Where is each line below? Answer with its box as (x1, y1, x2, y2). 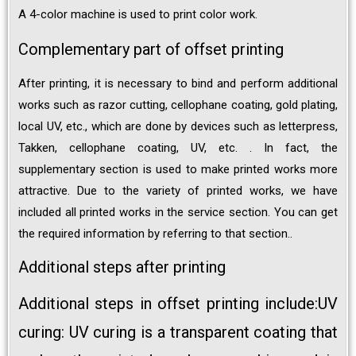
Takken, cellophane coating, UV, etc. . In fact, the (18, 140, 338, 155)
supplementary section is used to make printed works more (18, 161, 338, 176)
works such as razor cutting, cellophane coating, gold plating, (18, 97, 338, 112)
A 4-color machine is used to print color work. (18, 6, 257, 21)
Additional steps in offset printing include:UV (18, 293, 338, 313)
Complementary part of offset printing (18, 39, 284, 59)
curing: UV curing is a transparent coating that (18, 322, 338, 342)
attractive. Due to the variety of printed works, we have (18, 183, 338, 198)
